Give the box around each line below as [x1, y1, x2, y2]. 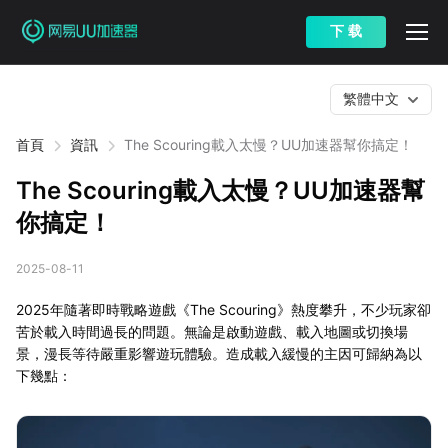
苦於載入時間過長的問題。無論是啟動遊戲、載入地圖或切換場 [16, 323, 408, 340]
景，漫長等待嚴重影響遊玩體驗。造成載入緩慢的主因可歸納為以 [16, 345, 422, 362]
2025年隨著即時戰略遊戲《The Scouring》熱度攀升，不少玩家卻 [16, 301, 431, 318]
